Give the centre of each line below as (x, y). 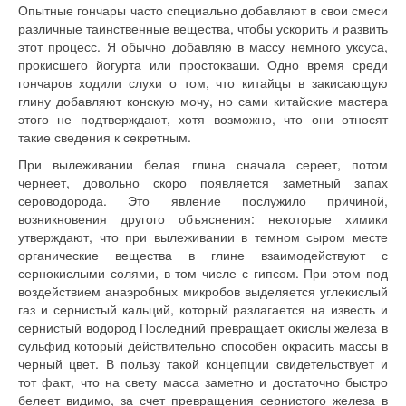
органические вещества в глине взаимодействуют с (203, 255)
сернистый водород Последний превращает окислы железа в (203, 327)
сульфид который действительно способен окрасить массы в (203, 345)
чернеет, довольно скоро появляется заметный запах (203, 182)
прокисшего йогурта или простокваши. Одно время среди (203, 64)
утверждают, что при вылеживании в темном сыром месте (203, 237)
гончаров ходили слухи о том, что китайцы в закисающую (203, 82)
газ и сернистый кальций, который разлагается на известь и (203, 309)
